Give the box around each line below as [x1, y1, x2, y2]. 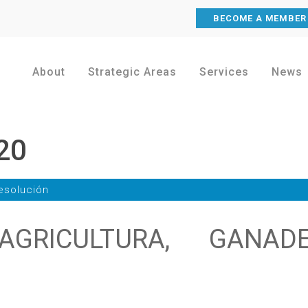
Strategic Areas [87, 65, 177, 79]
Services [199, 65, 249, 79]
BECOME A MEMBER [213, 13, 307, 23]
